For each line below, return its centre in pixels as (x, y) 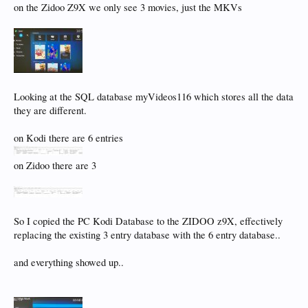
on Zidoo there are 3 (55, 165)
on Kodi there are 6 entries (68, 138)
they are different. (50, 110)
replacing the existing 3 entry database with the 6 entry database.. (147, 235)
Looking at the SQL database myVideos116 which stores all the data (154, 97)
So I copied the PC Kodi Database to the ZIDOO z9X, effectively (148, 221)
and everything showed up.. (69, 262)
